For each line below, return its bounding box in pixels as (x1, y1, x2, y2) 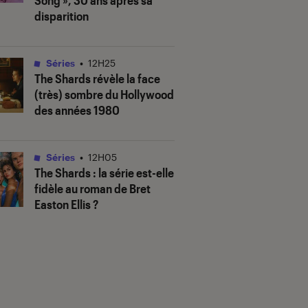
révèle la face (91, 71, 160, 87)
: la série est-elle (91, 165, 174, 181)
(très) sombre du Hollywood (34, 87, 174, 102)
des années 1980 (34, 102, 120, 118)
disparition (34, 8, 89, 24)
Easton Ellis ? (34, 197, 98, 212)
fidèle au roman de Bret (34, 181, 151, 197)
